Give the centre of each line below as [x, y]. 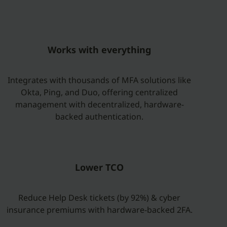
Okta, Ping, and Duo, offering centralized [99, 92]
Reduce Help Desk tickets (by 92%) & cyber [99, 198]
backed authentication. [99, 117]
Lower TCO [99, 167]
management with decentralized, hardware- [99, 104]
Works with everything [99, 50]
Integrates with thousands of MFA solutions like [99, 80]
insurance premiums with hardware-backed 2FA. [99, 210]
